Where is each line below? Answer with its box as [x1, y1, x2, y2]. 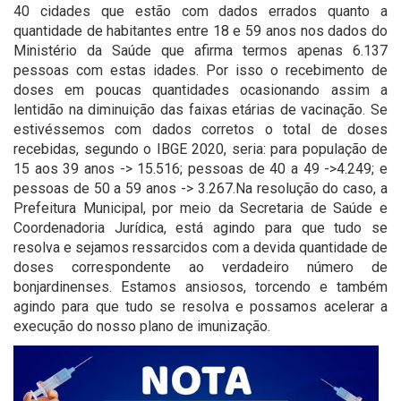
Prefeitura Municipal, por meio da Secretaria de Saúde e [13, 200, 388, 217]
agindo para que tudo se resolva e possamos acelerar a [13, 298, 388, 315]
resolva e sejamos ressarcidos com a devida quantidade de [13, 239, 388, 256]
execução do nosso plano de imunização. [13, 318, 270, 335]
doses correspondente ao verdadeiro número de [13, 259, 388, 276]
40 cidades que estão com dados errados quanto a [13, 3, 388, 20]
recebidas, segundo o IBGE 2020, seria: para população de [13, 141, 388, 158]
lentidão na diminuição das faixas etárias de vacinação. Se [13, 101, 388, 118]
